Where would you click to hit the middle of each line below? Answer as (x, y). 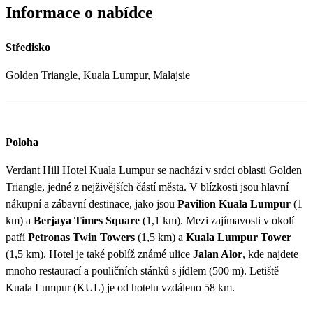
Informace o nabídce (79, 12)
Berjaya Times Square (87, 220)
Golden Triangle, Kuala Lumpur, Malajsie (98, 75)
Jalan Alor (218, 254)
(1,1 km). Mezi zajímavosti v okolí (217, 220)
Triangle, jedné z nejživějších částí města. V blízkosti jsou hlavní (147, 187)
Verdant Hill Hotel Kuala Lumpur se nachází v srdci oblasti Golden (154, 170)
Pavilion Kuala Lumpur (234, 203)
